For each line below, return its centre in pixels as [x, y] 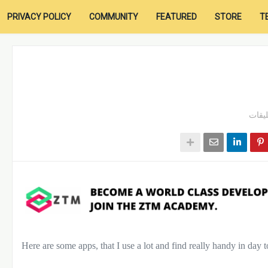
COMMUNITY [114, 17]
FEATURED [177, 17]
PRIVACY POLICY [39, 17]
